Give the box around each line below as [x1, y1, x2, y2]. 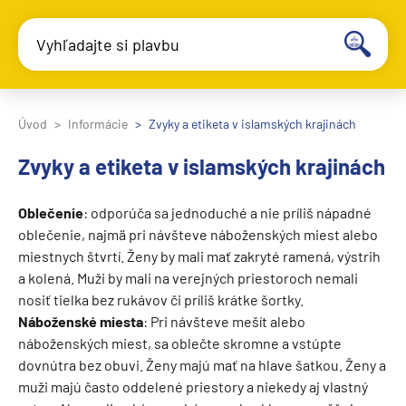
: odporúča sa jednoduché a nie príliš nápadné [83, 204, 372, 221]
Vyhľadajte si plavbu [36, 34, 179, 54]
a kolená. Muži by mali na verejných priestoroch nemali [18, 269, 358, 286]
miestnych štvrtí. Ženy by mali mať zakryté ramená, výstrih [18, 247, 381, 265]
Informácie [68, 116, 128, 131]
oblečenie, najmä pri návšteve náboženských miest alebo [18, 226, 378, 243]
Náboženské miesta [18, 313, 143, 330]
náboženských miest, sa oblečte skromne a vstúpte [18, 334, 342, 352]
